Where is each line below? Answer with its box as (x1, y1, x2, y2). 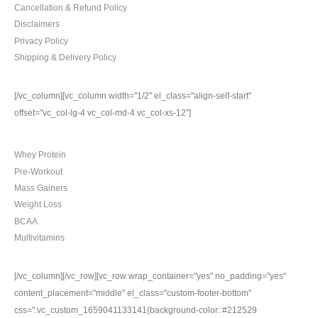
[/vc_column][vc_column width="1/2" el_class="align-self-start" (14, 90, 251, 100)
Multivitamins (14, 233, 65, 243)
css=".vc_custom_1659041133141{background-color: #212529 (14, 305, 257, 314)
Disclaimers (14, 19, 60, 29)
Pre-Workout (14, 166, 62, 176)
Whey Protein (14, 150, 66, 160)
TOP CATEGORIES (14, 120, 124, 135)
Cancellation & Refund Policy (14, 2, 127, 12)
